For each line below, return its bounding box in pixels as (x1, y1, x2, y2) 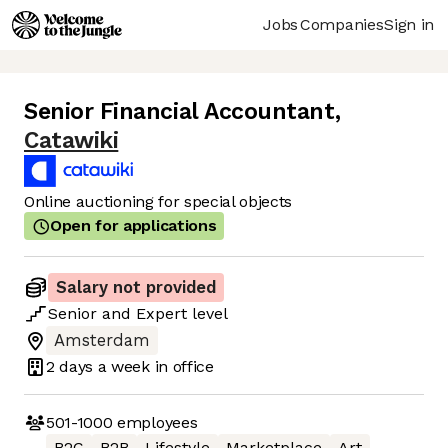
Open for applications (50, 216, 217, 236)
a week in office (93, 356, 214, 376)
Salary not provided (56, 278, 216, 298)
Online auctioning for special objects (24, 192, 293, 212)
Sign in (384, 14, 434, 34)
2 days (46, 356, 94, 376)
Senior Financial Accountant (24, 98, 335, 126)
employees (112, 412, 198, 432)
